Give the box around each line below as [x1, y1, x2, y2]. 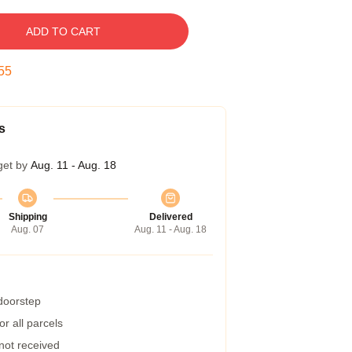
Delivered [148, 211, 192, 222]
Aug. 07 [11, 224, 44, 235]
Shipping [8, 211, 47, 222]
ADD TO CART [25, 25, 101, 38]
